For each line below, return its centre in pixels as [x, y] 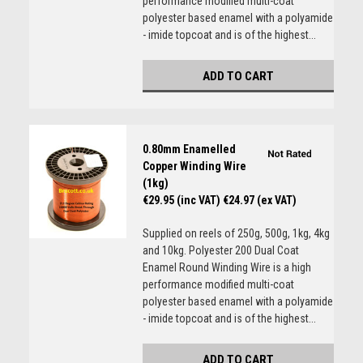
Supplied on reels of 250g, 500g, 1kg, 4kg [236, 233]
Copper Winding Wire [194, 166]
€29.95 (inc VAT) [181, 200]
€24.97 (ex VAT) [259, 200]
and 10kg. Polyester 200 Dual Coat [220, 250]
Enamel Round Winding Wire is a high [226, 267]
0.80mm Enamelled [189, 149]
